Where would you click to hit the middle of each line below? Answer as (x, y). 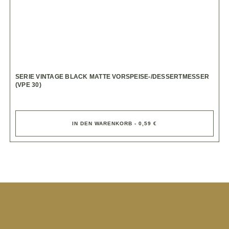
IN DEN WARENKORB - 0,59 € (114, 123)
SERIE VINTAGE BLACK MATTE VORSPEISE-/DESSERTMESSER (112, 76)
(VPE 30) (28, 85)
